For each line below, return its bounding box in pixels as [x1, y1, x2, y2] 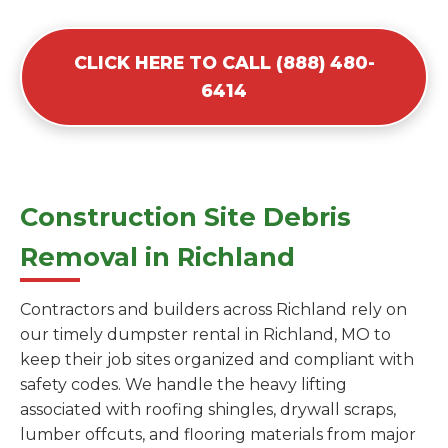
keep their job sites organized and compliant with [20, 350, 414, 370]
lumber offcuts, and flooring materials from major [20, 425, 416, 445]
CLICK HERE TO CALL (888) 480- [73, 52, 375, 74]
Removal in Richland [20, 241, 295, 273]
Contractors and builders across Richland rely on [20, 300, 407, 320]
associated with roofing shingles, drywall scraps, [20, 400, 396, 420]
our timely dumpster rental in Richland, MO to [20, 325, 391, 345]
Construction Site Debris [20, 201, 351, 233]
